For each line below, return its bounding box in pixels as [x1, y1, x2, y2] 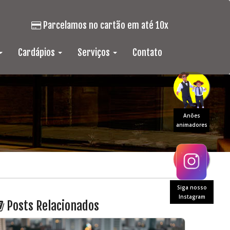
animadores [176, 121, 207, 128]
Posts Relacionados [4, 198, 99, 214]
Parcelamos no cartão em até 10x [41, 20, 168, 31]
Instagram [178, 193, 205, 200]
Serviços [78, 47, 112, 58]
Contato [132, 47, 162, 58]
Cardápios [18, 47, 57, 58]
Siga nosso [177, 184, 207, 191]
